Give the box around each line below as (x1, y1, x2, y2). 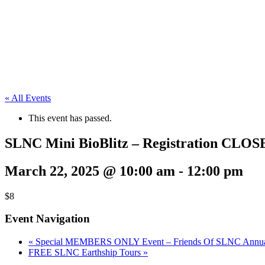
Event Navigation (5, 212, 90, 225)
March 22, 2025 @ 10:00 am (5, 163, 175, 179)
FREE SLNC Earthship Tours (28, 247, 143, 258)
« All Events (5, 93, 51, 103)
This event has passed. (28, 113, 112, 123)
